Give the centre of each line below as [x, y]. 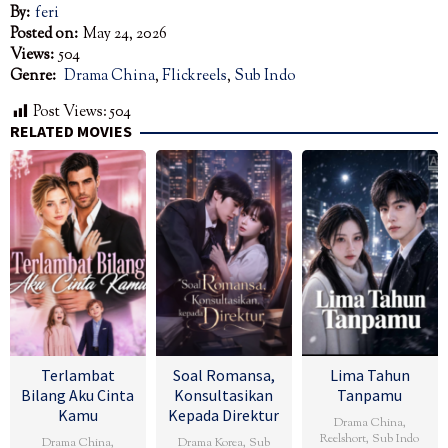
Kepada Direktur [224, 415]
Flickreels [194, 77]
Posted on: [44, 35]
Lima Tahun [369, 375]
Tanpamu [370, 395]
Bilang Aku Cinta [78, 395]
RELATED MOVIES [71, 131]
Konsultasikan [224, 395]
